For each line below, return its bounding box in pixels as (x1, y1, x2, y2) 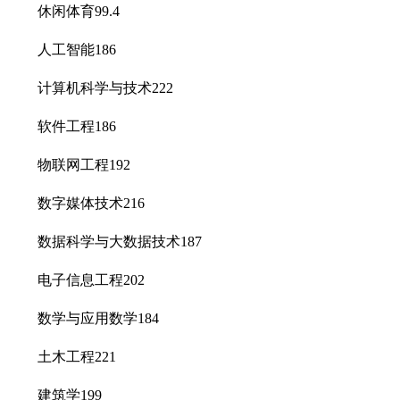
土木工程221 (9, 348, 116, 364)
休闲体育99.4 (9, 3, 120, 19)
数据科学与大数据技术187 (9, 233, 202, 249)
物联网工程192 (9, 156, 130, 172)
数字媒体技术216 (9, 195, 145, 211)
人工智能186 (9, 41, 116, 57)
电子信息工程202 (9, 271, 145, 287)
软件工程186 (9, 118, 116, 134)
